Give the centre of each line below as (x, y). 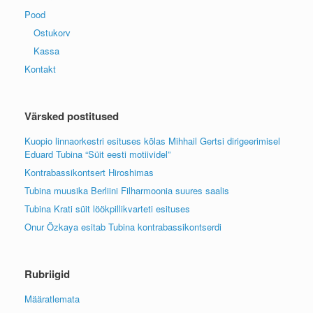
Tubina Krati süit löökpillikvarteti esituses (107, 208)
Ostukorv (52, 32)
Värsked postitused (72, 116)
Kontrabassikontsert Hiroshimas (89, 172)
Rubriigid (47, 274)
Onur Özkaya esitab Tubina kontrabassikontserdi (123, 226)
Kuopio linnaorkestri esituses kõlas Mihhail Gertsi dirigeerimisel (152, 140)
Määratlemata (52, 298)
